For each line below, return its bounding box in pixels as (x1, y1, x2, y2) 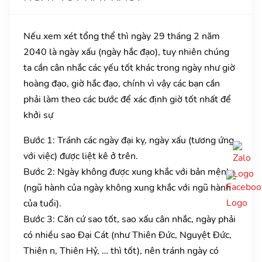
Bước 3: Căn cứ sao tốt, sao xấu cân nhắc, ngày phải (23, 212, 236, 226)
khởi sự (23, 108, 53, 122)
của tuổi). (23, 196, 61, 210)
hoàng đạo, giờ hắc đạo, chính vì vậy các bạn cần (23, 77, 220, 90)
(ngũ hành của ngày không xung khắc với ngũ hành (23, 181, 231, 194)
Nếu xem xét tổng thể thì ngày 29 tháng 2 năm (23, 29, 220, 43)
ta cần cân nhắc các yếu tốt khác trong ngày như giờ (23, 61, 235, 74)
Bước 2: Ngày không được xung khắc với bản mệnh (23, 165, 232, 178)
